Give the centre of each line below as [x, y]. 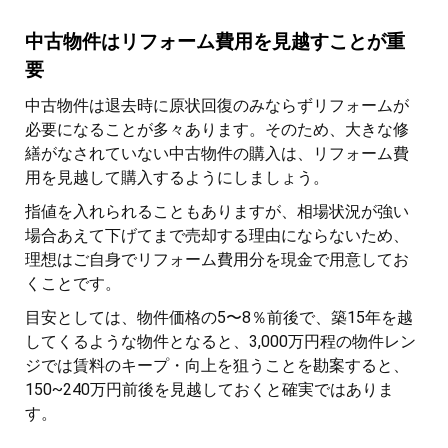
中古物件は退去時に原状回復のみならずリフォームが [217, 105]
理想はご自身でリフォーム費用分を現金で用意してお [217, 259]
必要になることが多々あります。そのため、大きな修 [217, 129]
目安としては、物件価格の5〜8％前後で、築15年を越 [219, 317]
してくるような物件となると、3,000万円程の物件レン [220, 341]
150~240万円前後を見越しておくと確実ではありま [209, 389]
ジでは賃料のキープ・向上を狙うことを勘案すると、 [217, 365]
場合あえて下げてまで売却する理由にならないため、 [217, 235]
